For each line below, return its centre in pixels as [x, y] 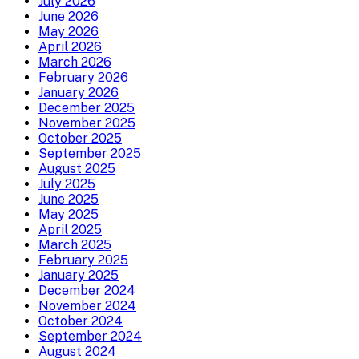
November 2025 [87, 123]
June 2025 [69, 199]
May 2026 [69, 31]
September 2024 [90, 336]
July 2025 [67, 184]
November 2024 [87, 305]
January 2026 [79, 92]
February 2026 [83, 77]
